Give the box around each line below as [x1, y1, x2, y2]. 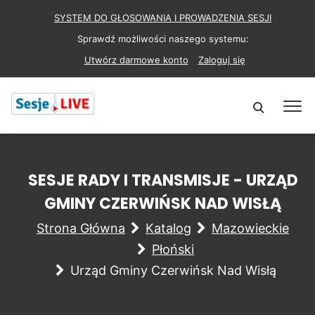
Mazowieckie [212, 221, 289, 236]
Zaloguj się [198, 54, 245, 65]
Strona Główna [37, 221, 125, 236]
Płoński [152, 242, 194, 257]
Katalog [146, 221, 191, 236]
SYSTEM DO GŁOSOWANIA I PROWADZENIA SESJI [54, 12, 271, 23]
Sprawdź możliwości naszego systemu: [77, 33, 249, 44]
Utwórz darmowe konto [84, 54, 188, 65]
